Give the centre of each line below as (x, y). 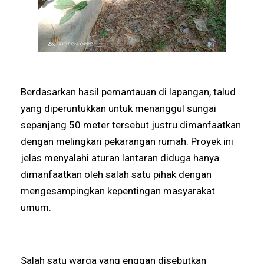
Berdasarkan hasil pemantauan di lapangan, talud (128, 92)
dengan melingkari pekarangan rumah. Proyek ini (127, 141)
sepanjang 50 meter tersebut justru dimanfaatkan (131, 125)
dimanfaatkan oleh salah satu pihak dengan (116, 174)
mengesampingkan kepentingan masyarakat (118, 191)
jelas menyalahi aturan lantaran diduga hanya (120, 158)
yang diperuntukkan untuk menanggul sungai (119, 108)
